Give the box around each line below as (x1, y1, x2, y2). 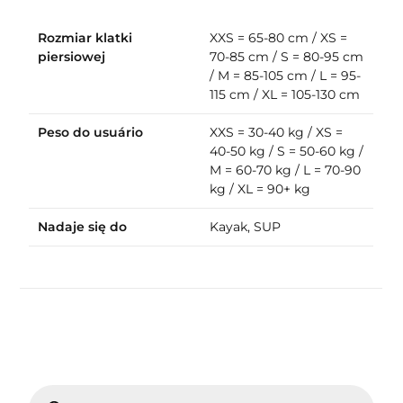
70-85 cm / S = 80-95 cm (210, 48, 364, 65)
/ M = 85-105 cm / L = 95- (210, 67, 362, 84)
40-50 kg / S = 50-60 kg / (210, 142, 364, 159)
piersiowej (38, 48, 106, 65)
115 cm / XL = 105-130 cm (210, 85, 361, 103)
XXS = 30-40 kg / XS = (210, 123, 344, 140)
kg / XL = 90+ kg (210, 180, 311, 197)
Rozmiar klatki (38, 29, 133, 46)
